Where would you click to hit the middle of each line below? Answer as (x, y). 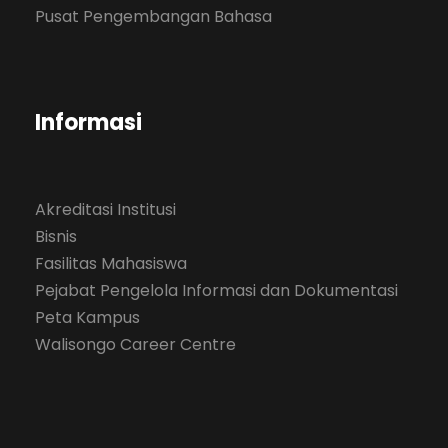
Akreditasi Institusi (105, 210)
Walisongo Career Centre (135, 345)
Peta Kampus (87, 318)
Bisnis (56, 237)
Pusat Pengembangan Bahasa (153, 17)
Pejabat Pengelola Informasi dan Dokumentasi (216, 291)
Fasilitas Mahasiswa (111, 264)
